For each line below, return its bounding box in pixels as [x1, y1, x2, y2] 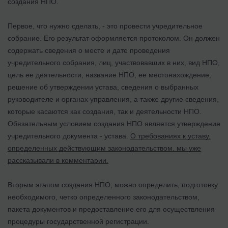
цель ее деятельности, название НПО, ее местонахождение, [8, 70, 211, 79]
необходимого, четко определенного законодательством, [8, 192, 199, 201]
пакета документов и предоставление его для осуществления [8, 205, 215, 213]
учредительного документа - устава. [8, 131, 130, 140]
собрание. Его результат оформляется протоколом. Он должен [8, 34, 220, 42]
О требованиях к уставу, [130, 131, 211, 140]
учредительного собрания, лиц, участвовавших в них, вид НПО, [8, 58, 220, 67]
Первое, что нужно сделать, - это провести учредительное [8, 21, 203, 30]
